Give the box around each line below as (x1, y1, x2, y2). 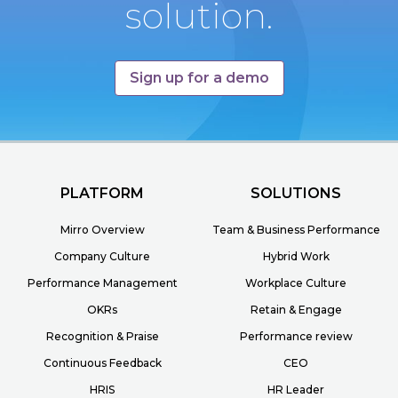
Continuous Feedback (43, 356, 162, 370)
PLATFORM (60, 185, 144, 203)
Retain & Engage (250, 303, 342, 317)
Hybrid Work (262, 250, 330, 264)
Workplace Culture (245, 276, 346, 291)
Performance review (239, 330, 353, 344)
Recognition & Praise (45, 330, 159, 344)
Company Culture (54, 250, 150, 264)
